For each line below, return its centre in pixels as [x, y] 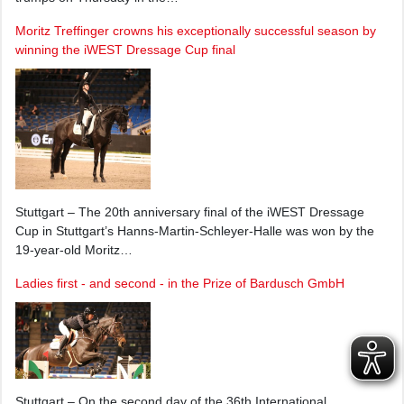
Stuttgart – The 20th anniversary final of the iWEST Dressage [190, 211]
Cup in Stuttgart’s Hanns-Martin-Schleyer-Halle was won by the [195, 230]
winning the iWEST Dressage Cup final [125, 50]
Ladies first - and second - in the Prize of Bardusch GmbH [180, 283]
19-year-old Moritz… [74, 249]
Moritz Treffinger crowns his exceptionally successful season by [196, 31]
